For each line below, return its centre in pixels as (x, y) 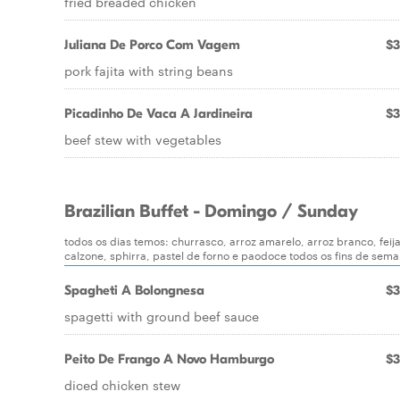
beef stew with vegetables (143, 139)
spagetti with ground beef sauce (162, 316)
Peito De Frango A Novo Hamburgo (169, 359)
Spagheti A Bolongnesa (134, 290)
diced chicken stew (122, 385)
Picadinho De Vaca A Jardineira (158, 113)
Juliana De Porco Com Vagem (152, 45)
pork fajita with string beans (149, 71)
